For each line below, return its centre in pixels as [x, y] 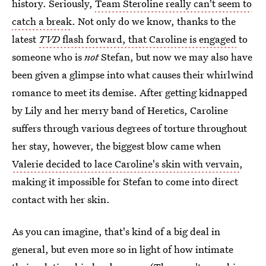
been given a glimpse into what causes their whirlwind [133, 75]
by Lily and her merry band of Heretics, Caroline [120, 110]
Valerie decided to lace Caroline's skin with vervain [126, 164]
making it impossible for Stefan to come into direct [125, 181]
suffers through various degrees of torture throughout [129, 128]
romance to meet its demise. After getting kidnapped [130, 92]
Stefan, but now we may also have [175, 57]
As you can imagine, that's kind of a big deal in [116, 231]
